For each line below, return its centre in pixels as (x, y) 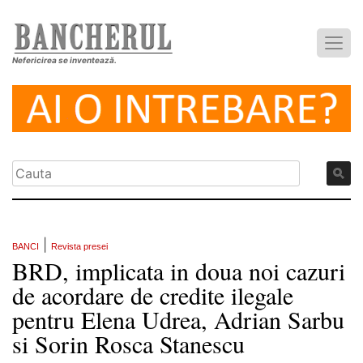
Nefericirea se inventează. (64, 60)
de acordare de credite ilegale (153, 295)
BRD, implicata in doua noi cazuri (179, 271)
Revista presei (79, 247)
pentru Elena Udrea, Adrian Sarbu (178, 320)
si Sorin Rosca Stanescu (128, 344)
